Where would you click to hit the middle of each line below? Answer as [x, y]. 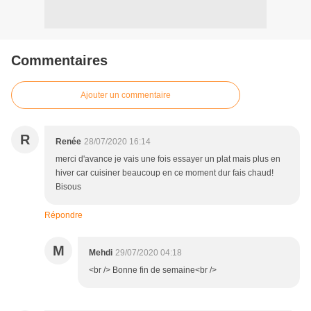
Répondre [64, 216]
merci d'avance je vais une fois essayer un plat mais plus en [168, 159]
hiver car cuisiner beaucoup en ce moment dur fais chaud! [165, 173]
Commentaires [59, 61]
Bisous [68, 187]
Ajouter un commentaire [126, 95]
